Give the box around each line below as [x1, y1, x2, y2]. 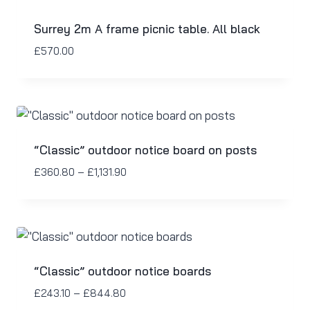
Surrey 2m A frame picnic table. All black [33, 21, 260, 36]
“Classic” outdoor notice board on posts [33, 143, 257, 158]
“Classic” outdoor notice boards [33, 264, 211, 279]
